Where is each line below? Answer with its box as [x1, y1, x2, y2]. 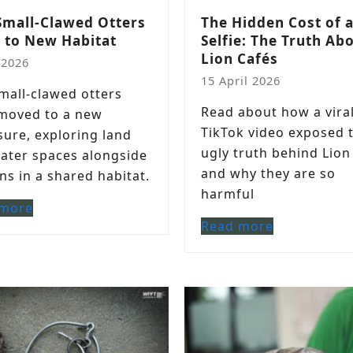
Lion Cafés [201, 50, 278, 68]
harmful [201, 185, 255, 203]
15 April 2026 [201, 72, 281, 88]
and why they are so [201, 165, 336, 182]
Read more [201, 217, 273, 235]
